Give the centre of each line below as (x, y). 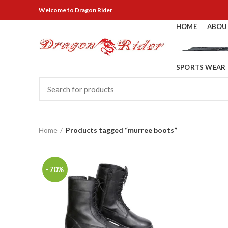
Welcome (52, 10)
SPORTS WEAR (201, 67)
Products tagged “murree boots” (121, 130)
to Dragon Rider (89, 10)
